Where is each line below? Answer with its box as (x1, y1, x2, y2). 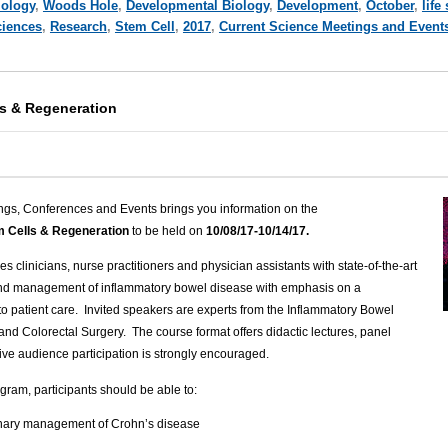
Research (49, 18, 107, 34)
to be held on (131, 224, 206, 239)
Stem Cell (114, 18, 175, 34)
